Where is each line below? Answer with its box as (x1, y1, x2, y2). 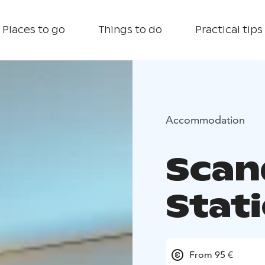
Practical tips (195, 24, 263, 36)
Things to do (98, 24, 162, 36)
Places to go (2, 24, 65, 36)
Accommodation (166, 112, 245, 127)
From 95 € (189, 249, 233, 261)
